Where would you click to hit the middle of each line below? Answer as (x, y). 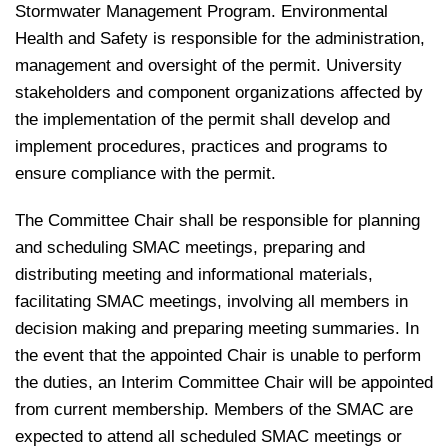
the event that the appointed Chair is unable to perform (218, 355)
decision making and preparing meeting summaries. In (217, 328)
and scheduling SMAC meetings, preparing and (190, 247)
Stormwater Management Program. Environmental (201, 11)
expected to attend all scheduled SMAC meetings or (208, 436)
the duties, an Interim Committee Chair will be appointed (224, 382)
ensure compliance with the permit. (145, 173)
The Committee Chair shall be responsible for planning (217, 220)
